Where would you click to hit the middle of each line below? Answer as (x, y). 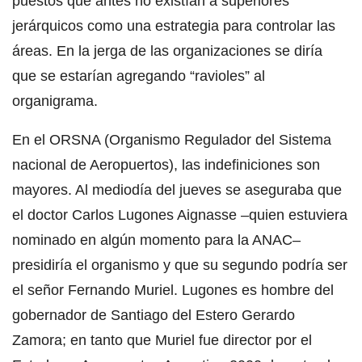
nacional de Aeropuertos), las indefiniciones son (166, 164)
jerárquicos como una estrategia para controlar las (174, 25)
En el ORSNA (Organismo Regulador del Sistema (172, 139)
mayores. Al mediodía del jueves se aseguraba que (177, 189)
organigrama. (55, 101)
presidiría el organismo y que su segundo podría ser (180, 265)
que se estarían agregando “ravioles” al (139, 76)
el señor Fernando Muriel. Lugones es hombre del (173, 290)
